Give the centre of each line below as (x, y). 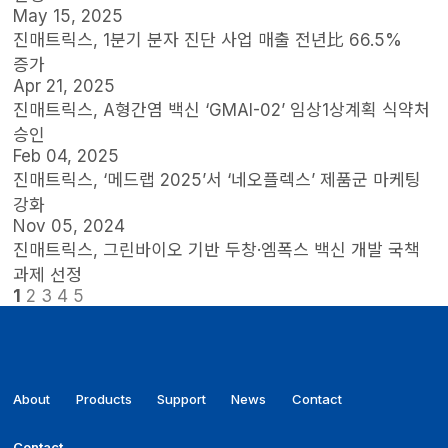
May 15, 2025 (68, 16)
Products (103, 398)
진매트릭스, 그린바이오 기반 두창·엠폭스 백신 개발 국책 (217, 250)
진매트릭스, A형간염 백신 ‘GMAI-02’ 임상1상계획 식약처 (222, 110)
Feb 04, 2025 (66, 156)
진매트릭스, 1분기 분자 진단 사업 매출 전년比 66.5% (208, 40)
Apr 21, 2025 (64, 86)
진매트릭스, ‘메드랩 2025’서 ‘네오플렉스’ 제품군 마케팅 (217, 180)
